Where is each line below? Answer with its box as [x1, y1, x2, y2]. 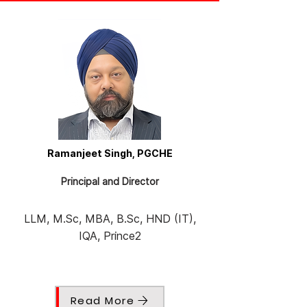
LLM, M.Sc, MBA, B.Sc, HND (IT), [23, 212, 196, 226]
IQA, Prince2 [78, 229, 141, 243]
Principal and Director [60, 175, 159, 188]
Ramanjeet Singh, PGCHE [47, 147, 173, 160]
